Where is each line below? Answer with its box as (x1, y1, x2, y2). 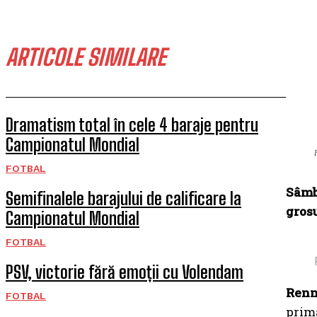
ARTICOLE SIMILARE (6, 44, 166, 71)
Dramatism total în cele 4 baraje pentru (6, 115, 258, 135)
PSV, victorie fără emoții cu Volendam (6, 262, 243, 282)
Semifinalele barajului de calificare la (6, 188, 241, 209)
